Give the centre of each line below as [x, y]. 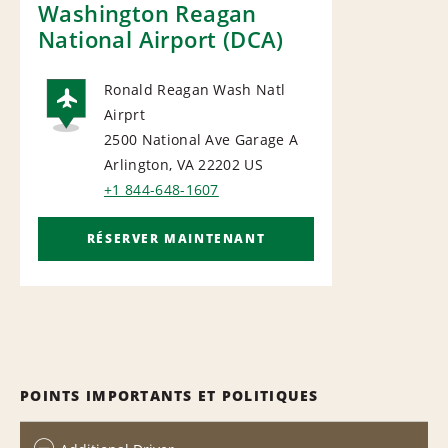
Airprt [124, 114]
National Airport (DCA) [161, 38]
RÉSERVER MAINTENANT [176, 238]
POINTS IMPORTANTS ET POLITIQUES [169, 395]
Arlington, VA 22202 [172, 164]
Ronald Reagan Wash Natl [195, 89]
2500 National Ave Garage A [201, 139]
